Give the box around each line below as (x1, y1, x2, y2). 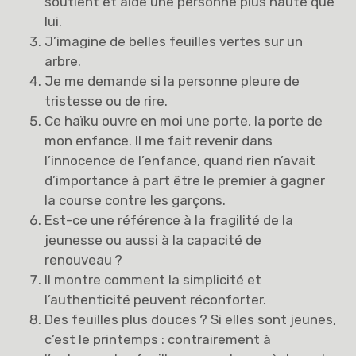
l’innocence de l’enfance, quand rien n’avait (44, 152, 316, 168)
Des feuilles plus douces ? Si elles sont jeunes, (44, 311, 337, 327)
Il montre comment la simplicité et (44, 271, 262, 288)
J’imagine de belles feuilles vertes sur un (44, 33, 304, 49)
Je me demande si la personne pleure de (44, 72, 300, 89)
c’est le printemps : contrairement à (44, 331, 272, 347)
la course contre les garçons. (44, 192, 226, 208)
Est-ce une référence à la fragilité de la (44, 211, 294, 228)
